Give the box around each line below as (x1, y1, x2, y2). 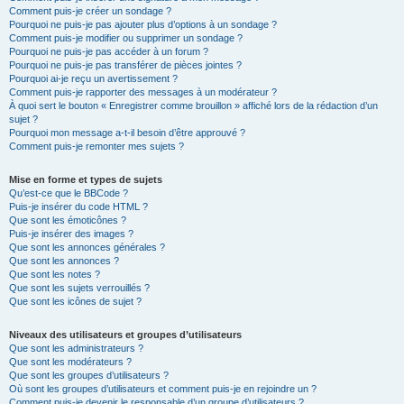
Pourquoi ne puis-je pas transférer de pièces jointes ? (9, 59, 242, 70)
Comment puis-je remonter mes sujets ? (9, 140, 184, 151)
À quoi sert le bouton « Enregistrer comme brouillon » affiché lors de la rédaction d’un (9, 99, 378, 111)
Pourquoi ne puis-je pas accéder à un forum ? (9, 45, 208, 57)
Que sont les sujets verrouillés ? (9, 281, 150, 293)
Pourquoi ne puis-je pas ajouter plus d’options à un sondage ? (9, 18, 277, 30)
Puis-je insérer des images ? (9, 227, 133, 239)
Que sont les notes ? (9, 268, 100, 280)
